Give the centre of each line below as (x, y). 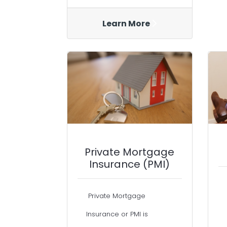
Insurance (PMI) (130, 164)
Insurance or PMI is (117, 214)
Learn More (126, 23)
